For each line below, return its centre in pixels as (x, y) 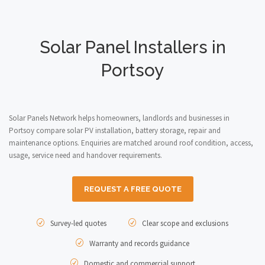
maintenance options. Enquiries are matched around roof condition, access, (131, 143)
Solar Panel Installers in (132, 47)
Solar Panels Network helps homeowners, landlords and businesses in (119, 118)
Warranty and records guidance (138, 243)
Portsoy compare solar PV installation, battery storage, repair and (115, 130)
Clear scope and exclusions (184, 223)
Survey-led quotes (77, 223)
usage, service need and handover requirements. (85, 155)
